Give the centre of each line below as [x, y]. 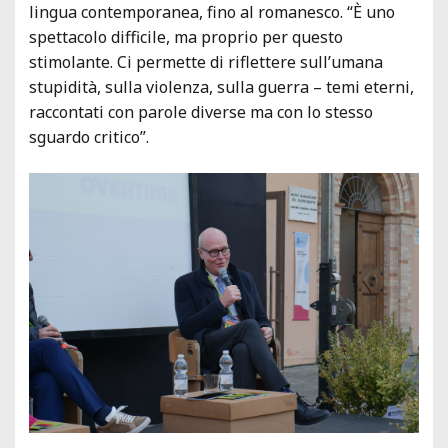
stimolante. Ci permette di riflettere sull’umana [206, 61]
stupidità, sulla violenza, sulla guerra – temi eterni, [221, 86]
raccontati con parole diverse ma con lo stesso [201, 111]
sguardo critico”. [89, 136]
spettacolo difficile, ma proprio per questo [186, 36]
